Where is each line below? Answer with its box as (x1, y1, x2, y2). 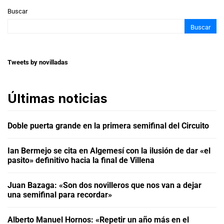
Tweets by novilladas (7, 58, 68, 66)
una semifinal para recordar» (7, 189, 112, 199)
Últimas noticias (7, 90, 107, 106)
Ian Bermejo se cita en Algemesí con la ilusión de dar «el (7, 145, 210, 155)
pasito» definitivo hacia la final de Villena (7, 155, 154, 165)
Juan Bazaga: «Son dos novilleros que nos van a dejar (7, 180, 201, 190)
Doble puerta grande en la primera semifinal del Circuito (7, 120, 209, 130)
